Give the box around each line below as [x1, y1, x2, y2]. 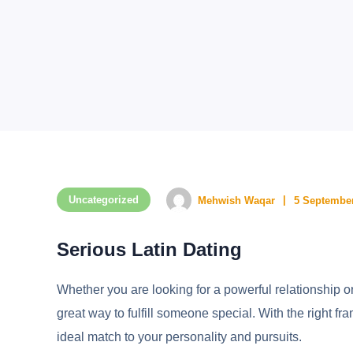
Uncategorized [69, 194, 139, 206]
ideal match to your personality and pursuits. [57, 330, 302, 344]
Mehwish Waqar [198, 194, 275, 206]
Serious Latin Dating [57, 239, 242, 261]
